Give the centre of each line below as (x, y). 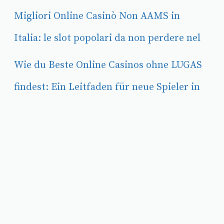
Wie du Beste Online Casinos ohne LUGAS (108, 65)
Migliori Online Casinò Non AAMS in (97, 16)
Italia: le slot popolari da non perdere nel (107, 38)
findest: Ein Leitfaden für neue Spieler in (107, 87)
